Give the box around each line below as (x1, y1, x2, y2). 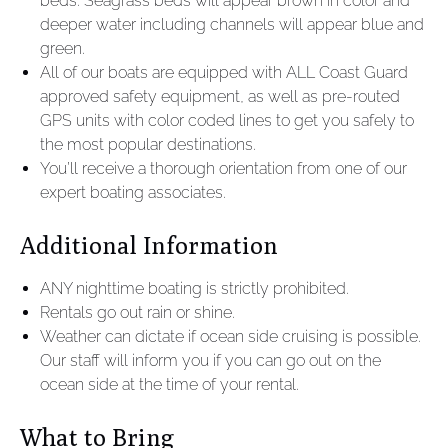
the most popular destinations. (40, 135, 256, 154)
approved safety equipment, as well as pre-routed (40, 87, 400, 106)
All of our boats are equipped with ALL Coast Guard (40, 63, 408, 82)
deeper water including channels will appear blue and (40, 15, 424, 34)
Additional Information (20, 231, 278, 259)
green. (40, 39, 85, 58)
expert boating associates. (40, 183, 226, 202)
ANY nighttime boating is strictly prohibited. (40, 279, 349, 298)
